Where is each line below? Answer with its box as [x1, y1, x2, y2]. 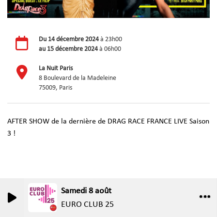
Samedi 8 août [61, 186, 111, 196]
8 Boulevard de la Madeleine [39, 74, 116, 82]
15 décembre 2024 [47, 45, 98, 53]
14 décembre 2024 [48, 35, 99, 43]
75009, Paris [39, 84, 72, 92]
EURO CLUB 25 [61, 200, 114, 209]
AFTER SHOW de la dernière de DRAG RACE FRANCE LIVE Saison [7, 117, 209, 125]
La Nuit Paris [39, 64, 73, 72]
